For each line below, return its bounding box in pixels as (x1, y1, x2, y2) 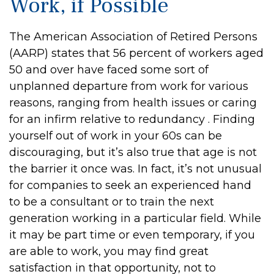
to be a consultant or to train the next (9, 195, 214, 209)
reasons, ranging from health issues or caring (9, 96, 257, 109)
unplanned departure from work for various (9, 80, 248, 93)
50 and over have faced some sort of (9, 63, 209, 76)
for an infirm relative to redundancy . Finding (9, 113, 255, 126)
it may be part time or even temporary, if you (9, 228, 255, 242)
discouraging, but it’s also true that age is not (9, 146, 257, 159)
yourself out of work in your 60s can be (9, 129, 222, 143)
